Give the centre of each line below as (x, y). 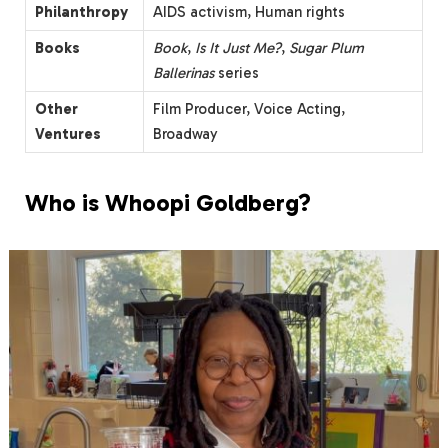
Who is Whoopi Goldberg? (168, 202)
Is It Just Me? (238, 47)
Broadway (185, 133)
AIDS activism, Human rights (249, 11)
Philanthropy (81, 11)
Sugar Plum (326, 47)
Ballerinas (183, 72)
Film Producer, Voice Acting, (249, 108)
